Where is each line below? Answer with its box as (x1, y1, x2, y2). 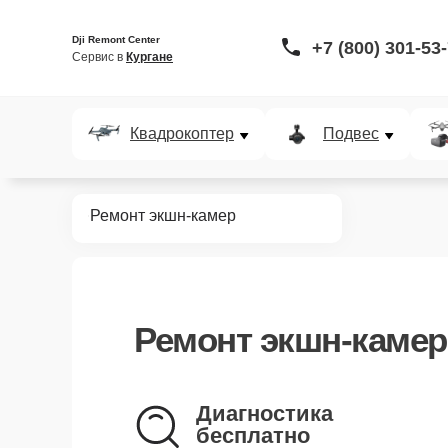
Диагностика (196, 401, 333, 426)
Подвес (323, 125, 379, 142)
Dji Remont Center (72, 33, 160, 45)
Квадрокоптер (130, 125, 234, 142)
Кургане (126, 49, 173, 64)
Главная (18, 207, 80, 224)
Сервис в (72, 49, 126, 64)
